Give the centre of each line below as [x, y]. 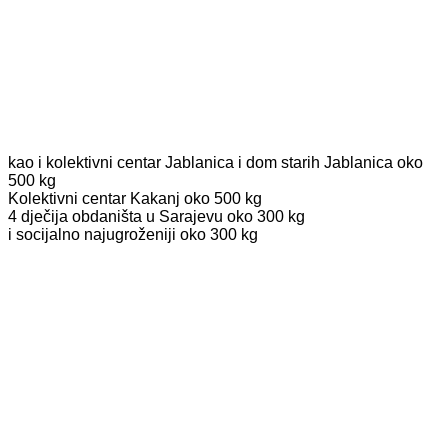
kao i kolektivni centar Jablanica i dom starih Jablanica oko [215, 162]
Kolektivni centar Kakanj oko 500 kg [135, 198]
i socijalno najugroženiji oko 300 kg [133, 234]
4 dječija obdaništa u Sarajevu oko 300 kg [156, 216]
